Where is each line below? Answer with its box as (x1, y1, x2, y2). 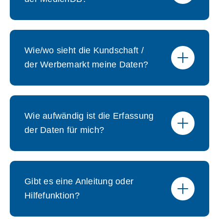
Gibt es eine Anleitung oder (24, 176, 134, 186)
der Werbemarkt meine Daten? (24, 60, 149, 69)
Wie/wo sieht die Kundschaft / (24, 45, 144, 55)
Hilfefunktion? (24, 191, 80, 200)
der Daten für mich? (24, 125, 105, 135)
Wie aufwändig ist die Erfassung (24, 111, 154, 121)
